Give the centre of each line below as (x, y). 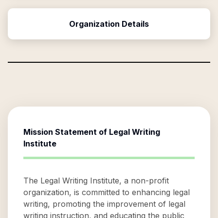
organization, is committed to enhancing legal (107, 192)
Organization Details (109, 24)
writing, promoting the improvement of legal (104, 204)
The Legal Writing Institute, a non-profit (96, 181)
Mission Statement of (66, 132)
